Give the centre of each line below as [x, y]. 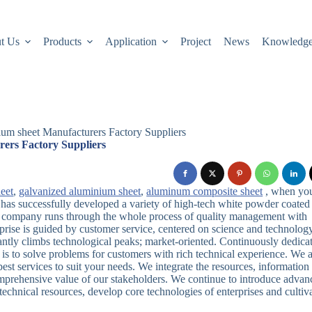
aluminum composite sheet [205, 192]
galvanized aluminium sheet [80, 192]
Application [131, 41]
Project [196, 41]
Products [62, 41]
